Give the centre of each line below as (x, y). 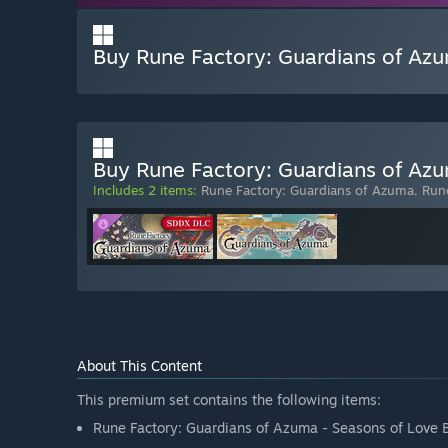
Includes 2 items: (145, 190)
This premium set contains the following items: (229, 400)
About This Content (139, 366)
